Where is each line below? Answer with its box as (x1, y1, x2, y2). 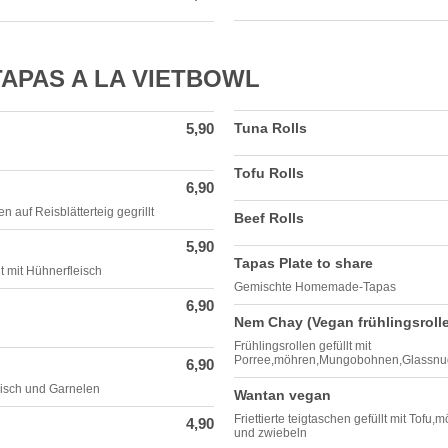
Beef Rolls (234, 210, 304, 226)
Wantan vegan (234, 387, 331, 403)
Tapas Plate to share (234, 255, 373, 271)
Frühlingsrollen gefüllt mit (234, 339, 371, 353)
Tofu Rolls (234, 165, 304, 181)
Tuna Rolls (234, 120, 307, 136)
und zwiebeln (234, 426, 307, 440)
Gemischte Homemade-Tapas (234, 280, 396, 294)
